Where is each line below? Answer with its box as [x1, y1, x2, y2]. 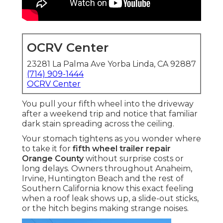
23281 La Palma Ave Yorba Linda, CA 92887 [27, 59, 196, 69]
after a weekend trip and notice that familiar [22, 109, 198, 119]
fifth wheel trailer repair [73, 144, 171, 154]
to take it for [22, 144, 73, 154]
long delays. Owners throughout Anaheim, [22, 164, 192, 174]
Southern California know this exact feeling [22, 184, 194, 194]
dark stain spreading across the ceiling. [22, 119, 174, 129]
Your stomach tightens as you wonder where [22, 134, 201, 144]
